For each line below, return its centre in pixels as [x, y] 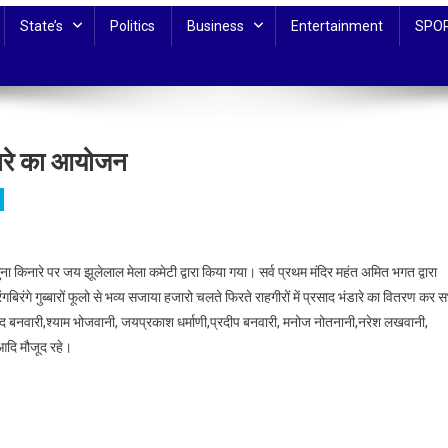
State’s [41, 26]
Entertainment [337, 26]
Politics [132, 26]
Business [215, 26]
